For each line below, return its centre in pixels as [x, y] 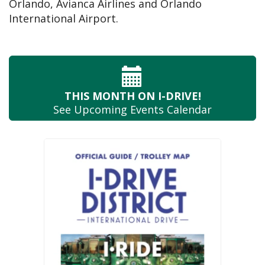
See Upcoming [90, 110]
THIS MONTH [99, 96]
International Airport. [64, 19]
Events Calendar [169, 110]
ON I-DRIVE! [168, 96]
